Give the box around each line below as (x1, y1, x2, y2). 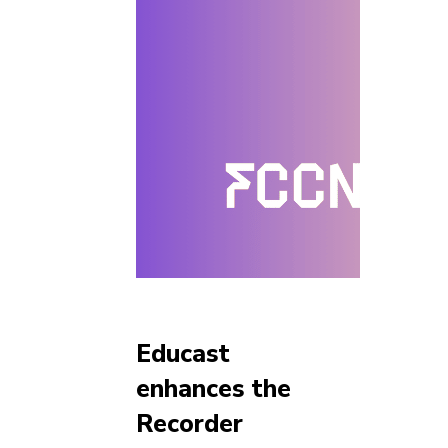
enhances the (136, 371, 291, 406)
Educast (136, 336, 230, 371)
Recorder (136, 406, 243, 441)
